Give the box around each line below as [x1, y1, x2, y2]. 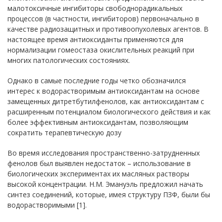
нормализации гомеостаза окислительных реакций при [7, 45, 194, 55]
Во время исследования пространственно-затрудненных [7, 148, 200, 158]
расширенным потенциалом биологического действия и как [7, 107, 211, 116]
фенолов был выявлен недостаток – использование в [7, 158, 191, 168]
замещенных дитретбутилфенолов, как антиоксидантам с [7, 96, 204, 106]
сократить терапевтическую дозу [7, 127, 121, 137]
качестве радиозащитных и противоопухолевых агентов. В [7, 24, 209, 34]
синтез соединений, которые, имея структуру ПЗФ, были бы [7, 189, 210, 199]
